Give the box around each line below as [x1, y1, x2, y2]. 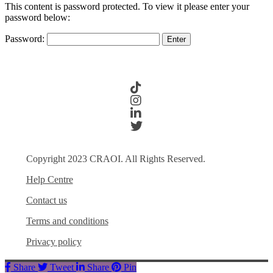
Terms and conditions [26, 216, 108, 227]
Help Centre [26, 174, 73, 185]
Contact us [26, 195, 67, 206]
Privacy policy [26, 236, 82, 247]
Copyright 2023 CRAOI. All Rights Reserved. [26, 154, 205, 165]
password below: [5, 12, 70, 23]
